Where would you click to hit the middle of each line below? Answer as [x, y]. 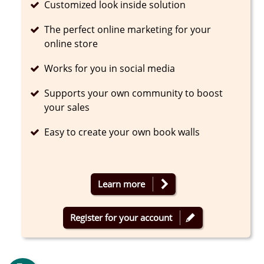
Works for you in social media [110, 68]
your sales [67, 107]
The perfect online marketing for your [128, 29]
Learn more [121, 184]
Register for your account [121, 217]
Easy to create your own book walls [122, 132]
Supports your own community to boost [134, 93]
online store [71, 43]
